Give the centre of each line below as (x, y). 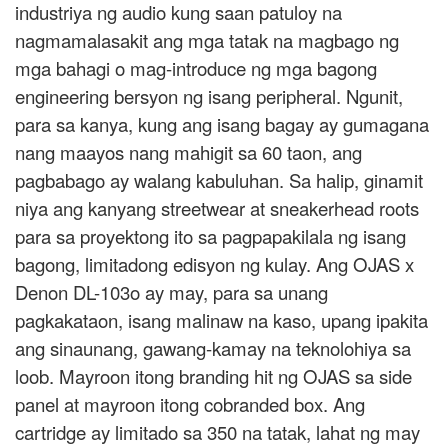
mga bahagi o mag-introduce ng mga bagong (196, 68)
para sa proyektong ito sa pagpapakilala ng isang (210, 236)
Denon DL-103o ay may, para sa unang (171, 292)
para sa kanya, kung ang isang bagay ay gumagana (222, 124)
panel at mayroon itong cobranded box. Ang (190, 404)
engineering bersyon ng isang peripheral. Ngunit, (209, 96)
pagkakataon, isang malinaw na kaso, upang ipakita (221, 320)
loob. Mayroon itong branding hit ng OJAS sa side (213, 376)
